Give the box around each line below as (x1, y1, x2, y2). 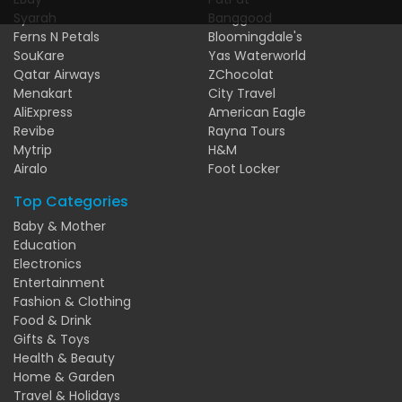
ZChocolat (208, 65, 274, 83)
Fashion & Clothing (13, 292, 131, 310)
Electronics (13, 254, 82, 273)
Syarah (13, 8, 57, 27)
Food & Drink (13, 310, 92, 329)
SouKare (13, 46, 65, 65)
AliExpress (13, 102, 73, 121)
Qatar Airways (13, 65, 100, 83)
